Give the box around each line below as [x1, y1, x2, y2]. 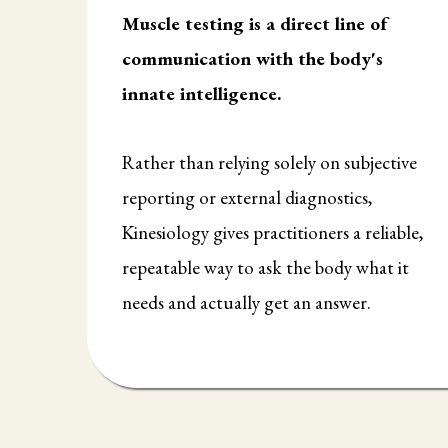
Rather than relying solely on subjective [122, 150, 417, 176]
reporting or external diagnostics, [122, 185, 372, 211]
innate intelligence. [122, 81, 281, 107]
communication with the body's [122, 46, 383, 72]
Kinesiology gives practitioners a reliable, [122, 220, 423, 246]
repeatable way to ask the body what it [122, 255, 409, 281]
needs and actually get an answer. [122, 290, 371, 316]
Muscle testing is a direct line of [122, 11, 388, 37]
